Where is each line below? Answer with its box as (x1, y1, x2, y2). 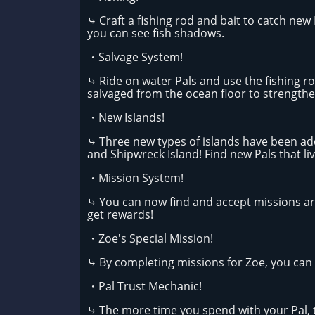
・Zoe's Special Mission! (87, 231, 216, 246)
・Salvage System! (87, 49, 183, 65)
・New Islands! (87, 110, 165, 125)
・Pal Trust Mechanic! (87, 278, 202, 294)
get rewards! (87, 207, 153, 222)
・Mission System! (87, 170, 186, 186)
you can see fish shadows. (87, 25, 227, 41)
